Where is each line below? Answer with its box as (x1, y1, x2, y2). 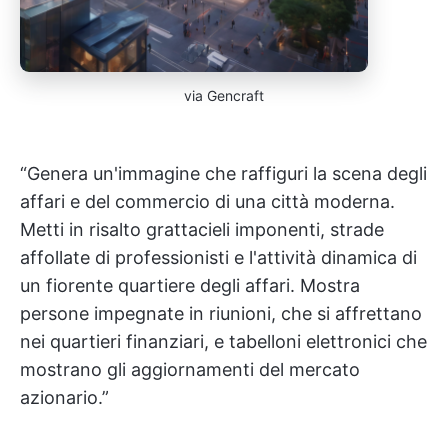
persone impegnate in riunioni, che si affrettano (20, 303, 422, 324)
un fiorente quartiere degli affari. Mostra (20, 275, 360, 296)
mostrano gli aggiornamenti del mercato (20, 359, 360, 380)
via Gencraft (184, 87, 264, 104)
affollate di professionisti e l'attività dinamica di (20, 247, 417, 268)
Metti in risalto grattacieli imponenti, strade (20, 219, 384, 240)
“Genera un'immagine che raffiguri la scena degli (20, 163, 427, 184)
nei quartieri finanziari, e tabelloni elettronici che (20, 331, 427, 352)
